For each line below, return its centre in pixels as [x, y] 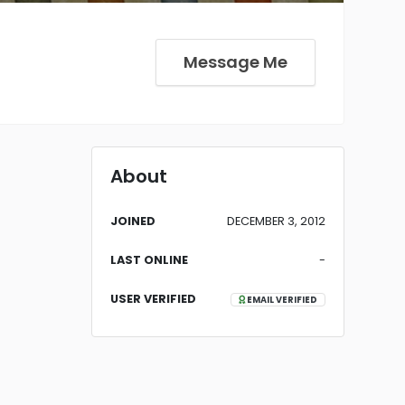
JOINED [133, 221]
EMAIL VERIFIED [281, 300]
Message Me [235, 62]
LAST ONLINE [149, 260]
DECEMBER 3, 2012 [276, 221]
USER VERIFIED [153, 299]
